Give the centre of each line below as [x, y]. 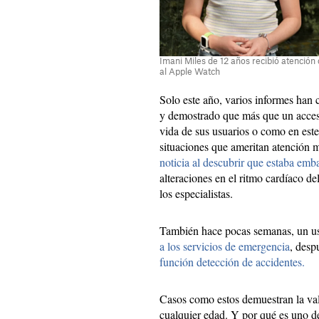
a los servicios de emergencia [225, 246]
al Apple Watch [190, 72]
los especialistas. [196, 194]
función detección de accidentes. [232, 262]
